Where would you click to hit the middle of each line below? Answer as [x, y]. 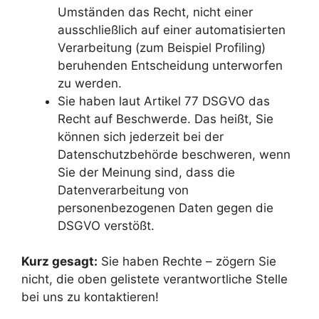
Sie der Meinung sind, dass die [146, 172]
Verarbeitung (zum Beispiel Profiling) [162, 47]
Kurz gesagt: [59, 262]
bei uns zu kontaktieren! [90, 297]
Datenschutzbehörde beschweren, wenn [174, 154]
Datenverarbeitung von [123, 190]
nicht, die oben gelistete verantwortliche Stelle [155, 279]
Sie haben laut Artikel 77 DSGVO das [164, 101]
